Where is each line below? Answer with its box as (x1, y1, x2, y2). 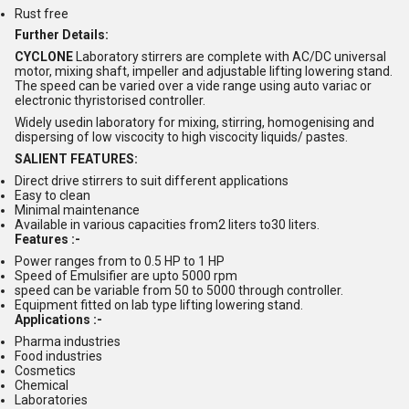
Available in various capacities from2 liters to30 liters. (15, 217, 320, 233)
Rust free (15, 5, 68, 21)
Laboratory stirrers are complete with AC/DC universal (73, 49, 386, 65)
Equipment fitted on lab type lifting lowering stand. (15, 298, 303, 313)
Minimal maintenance (15, 203, 140, 218)
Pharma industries (15, 333, 121, 349)
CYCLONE (15, 49, 73, 65)
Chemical (15, 377, 68, 393)
